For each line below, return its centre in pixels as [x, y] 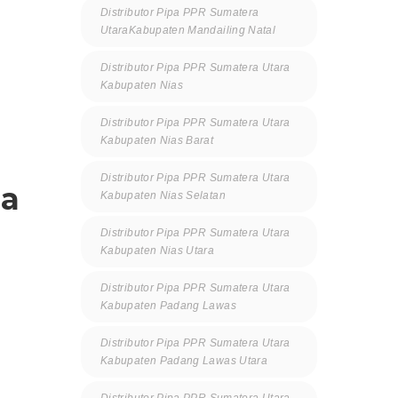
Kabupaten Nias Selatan [163, 195]
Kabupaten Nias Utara [158, 250]
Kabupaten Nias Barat [157, 140]
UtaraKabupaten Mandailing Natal [188, 30]
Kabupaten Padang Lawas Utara [184, 360]
